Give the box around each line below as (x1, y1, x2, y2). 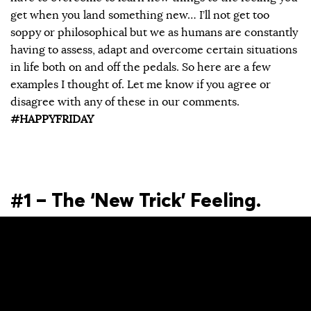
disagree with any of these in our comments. (10, 94, 239, 109)
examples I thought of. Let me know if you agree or (10, 77, 271, 92)
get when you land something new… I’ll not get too (10, 8, 269, 22)
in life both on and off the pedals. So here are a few (10, 60, 271, 74)
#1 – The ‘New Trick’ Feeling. (10, 187, 261, 212)
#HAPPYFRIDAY (10, 112, 94, 126)
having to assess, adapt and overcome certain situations (10, 42, 297, 57)
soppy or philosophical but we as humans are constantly (10, 25, 298, 40)
